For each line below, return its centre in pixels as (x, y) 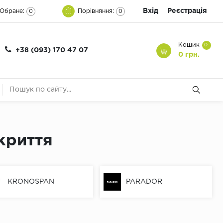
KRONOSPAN (31, 182)
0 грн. (189, 55)
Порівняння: (96, 11)
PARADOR (144, 182)
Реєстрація (187, 11)
